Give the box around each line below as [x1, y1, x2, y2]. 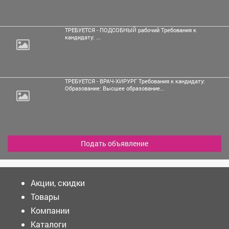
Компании [31, 204, 70, 216]
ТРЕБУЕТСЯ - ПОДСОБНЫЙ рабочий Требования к [65, 26, 196, 34]
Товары [31, 191, 60, 202]
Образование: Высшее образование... [65, 84, 165, 92]
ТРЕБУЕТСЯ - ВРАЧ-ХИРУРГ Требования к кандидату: [65, 77, 205, 85]
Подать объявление [81, 138, 148, 148]
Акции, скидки [31, 177, 85, 188]
